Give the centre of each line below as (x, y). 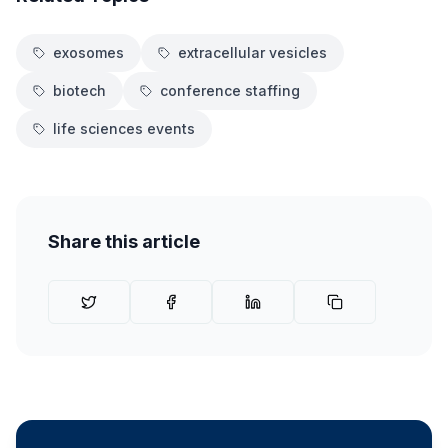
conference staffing (230, 90)
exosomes (88, 52)
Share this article (124, 241)
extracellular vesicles (252, 52)
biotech (79, 90)
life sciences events (124, 128)
